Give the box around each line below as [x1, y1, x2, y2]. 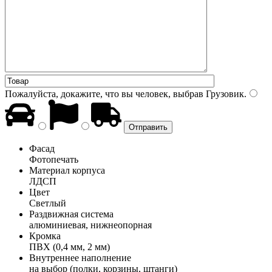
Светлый [29, 197, 66, 208]
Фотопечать [29, 154, 78, 165]
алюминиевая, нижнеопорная [29, 219, 152, 230]
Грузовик [203, 88, 244, 99]
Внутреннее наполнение [29, 252, 131, 263]
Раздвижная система [29, 208, 114, 219]
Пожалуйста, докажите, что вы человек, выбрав [5, 88, 203, 99]
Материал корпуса [29, 165, 105, 175]
